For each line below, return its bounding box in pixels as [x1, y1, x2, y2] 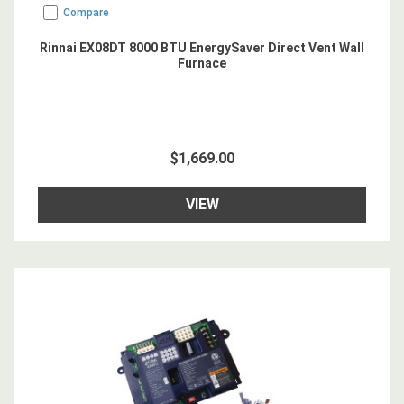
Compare [63, 6, 109, 19]
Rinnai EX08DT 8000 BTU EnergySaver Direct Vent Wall [40, 41, 364, 55]
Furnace [178, 56, 226, 70]
